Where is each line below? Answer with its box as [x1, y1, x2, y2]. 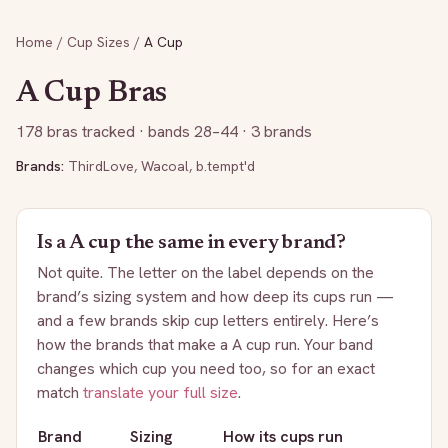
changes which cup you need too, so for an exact [37, 358, 375, 379]
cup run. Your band [242, 334, 373, 355]
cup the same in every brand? [83, 233, 347, 253]
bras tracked [43, 121, 135, 142]
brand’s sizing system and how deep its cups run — [37, 286, 394, 307]
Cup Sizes [67, 33, 130, 51]
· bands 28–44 [135, 121, 238, 142]
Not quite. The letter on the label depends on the [37, 262, 374, 283]
